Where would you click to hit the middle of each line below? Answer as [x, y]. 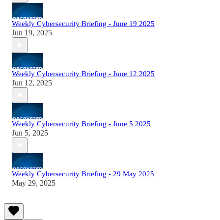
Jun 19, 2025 [32, 32]
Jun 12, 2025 [32, 82]
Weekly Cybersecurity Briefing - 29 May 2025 [83, 174]
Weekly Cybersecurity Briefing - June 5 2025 [81, 124]
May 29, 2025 [34, 183]
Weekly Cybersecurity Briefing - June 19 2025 [83, 23]
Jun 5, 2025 [30, 133]
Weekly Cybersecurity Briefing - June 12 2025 [83, 73]
